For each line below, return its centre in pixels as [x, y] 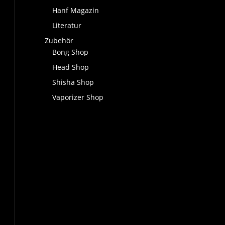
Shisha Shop [73, 82]
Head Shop [71, 67]
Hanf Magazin [76, 11]
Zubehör [59, 41]
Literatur [67, 26]
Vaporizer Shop [78, 97]
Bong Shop [71, 52]
